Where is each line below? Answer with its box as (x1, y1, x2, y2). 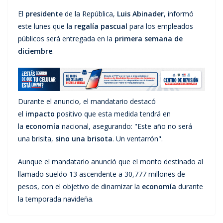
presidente (25, 9, 63, 19)
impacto (25, 109, 55, 118)
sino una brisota (55, 133, 112, 143)
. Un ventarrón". (112, 133, 163, 143)
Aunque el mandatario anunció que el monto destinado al (18, 156, 203, 166)
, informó (164, 9, 194, 19)
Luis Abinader (117, 9, 164, 19)
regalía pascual (74, 21, 127, 31)
